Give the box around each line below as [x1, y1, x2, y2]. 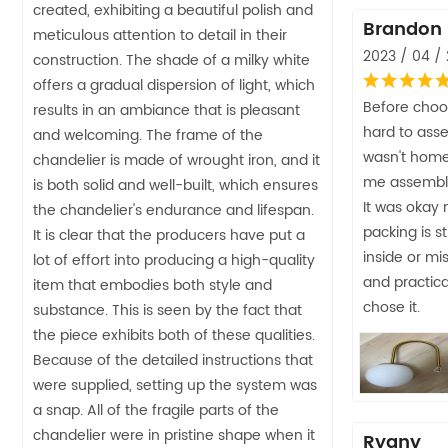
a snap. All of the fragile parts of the [33, 398, 279, 422]
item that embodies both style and [33, 273, 272, 297]
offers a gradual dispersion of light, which [33, 73, 315, 97]
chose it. [363, 295, 420, 319]
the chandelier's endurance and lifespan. [33, 198, 314, 222]
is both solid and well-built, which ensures [33, 173, 318, 197]
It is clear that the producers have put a [33, 223, 305, 247]
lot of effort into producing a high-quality [33, 248, 315, 272]
